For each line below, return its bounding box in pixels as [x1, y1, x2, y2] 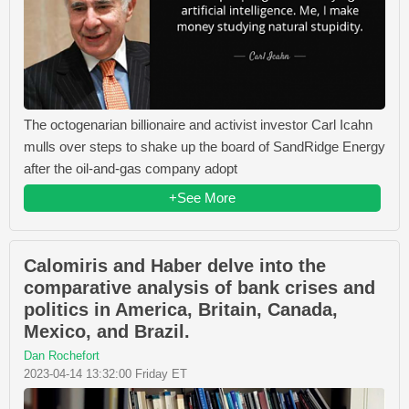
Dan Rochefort [24, 348, 100, 362]
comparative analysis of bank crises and [24, 277, 375, 298]
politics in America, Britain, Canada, [24, 299, 338, 320]
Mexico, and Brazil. [24, 320, 190, 341]
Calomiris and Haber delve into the [24, 255, 326, 276]
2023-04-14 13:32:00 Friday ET [24, 366, 187, 381]
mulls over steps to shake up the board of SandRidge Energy [24, 138, 385, 154]
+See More [169, 189, 236, 205]
